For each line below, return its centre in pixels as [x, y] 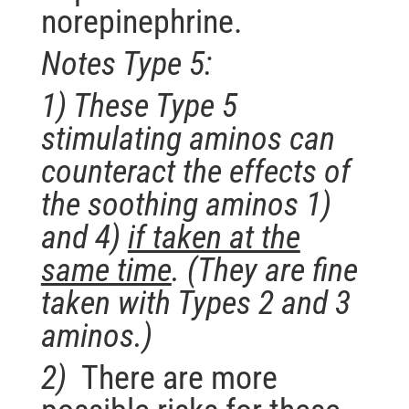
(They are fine [272, 271]
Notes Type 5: [126, 64]
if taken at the [214, 238]
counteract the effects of [195, 172]
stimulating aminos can [188, 139]
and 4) [84, 238]
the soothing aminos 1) [186, 205]
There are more [175, 378]
